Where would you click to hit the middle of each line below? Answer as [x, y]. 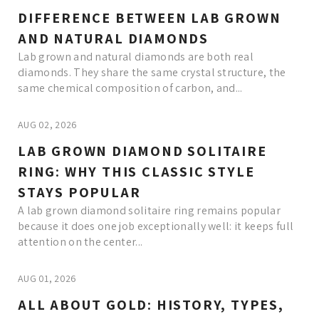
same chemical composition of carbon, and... [130, 88]
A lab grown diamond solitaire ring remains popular [150, 211]
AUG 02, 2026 [48, 125]
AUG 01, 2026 [47, 279]
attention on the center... [80, 242]
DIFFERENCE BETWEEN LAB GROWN [150, 18]
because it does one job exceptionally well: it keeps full [156, 226]
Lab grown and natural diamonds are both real [136, 57]
